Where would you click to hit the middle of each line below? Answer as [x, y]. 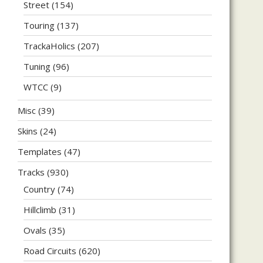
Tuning [37, 66]
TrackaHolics [49, 45]
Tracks [31, 172]
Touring [39, 25]
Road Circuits [50, 250]
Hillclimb [40, 209]
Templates [40, 151]
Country [39, 189]
